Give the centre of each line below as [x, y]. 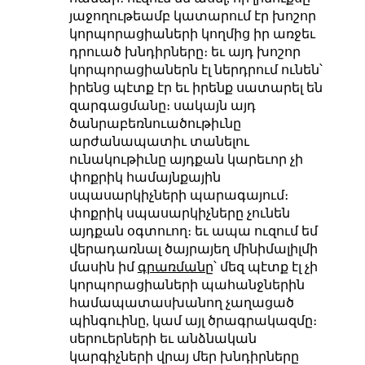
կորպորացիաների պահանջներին [187, 284]
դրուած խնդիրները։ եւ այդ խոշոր [185, 51]
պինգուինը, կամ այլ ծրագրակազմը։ [193, 320]
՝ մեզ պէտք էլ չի [265, 266]
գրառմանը [175, 266]
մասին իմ [103, 266]
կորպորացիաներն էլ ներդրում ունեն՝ [196, 69]
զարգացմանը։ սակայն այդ [162, 105]
